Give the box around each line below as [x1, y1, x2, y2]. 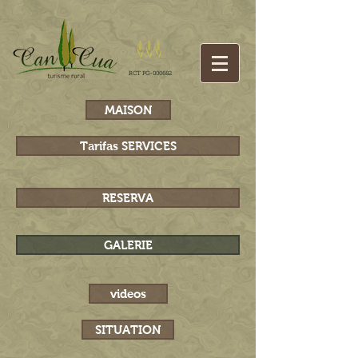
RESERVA [102, 191, 153, 205]
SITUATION [94, 323, 161, 336]
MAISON [104, 103, 153, 117]
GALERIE [103, 238, 153, 252]
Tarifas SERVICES [79, 139, 177, 153]
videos [110, 287, 146, 300]
